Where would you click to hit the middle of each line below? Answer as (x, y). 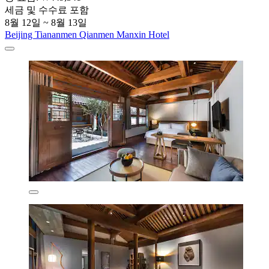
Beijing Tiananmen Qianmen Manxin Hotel (87, 35)
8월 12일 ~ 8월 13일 (46, 23)
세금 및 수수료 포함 (47, 10)
